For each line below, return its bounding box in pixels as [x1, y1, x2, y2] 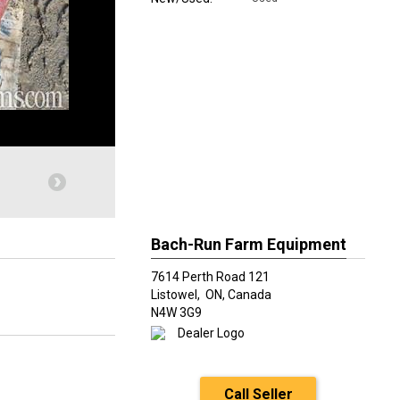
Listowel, [151, 287, 203, 302]
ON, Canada [205, 287, 271, 302]
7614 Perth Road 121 [151, 270, 270, 284]
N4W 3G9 [151, 305, 202, 320]
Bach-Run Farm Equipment [151, 235, 346, 254]
